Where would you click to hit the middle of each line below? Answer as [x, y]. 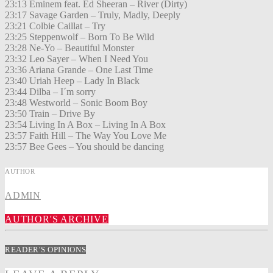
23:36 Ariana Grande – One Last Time [79, 70]
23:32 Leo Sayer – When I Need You [76, 59]
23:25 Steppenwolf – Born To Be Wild [80, 37]
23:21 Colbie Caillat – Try [55, 26]
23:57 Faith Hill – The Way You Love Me [86, 136]
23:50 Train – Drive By [50, 114]
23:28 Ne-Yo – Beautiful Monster [69, 48]
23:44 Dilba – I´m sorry [50, 92]
